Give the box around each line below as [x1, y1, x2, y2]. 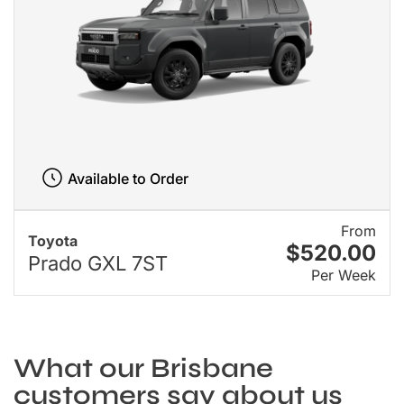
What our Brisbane [14, 351, 273, 384]
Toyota [28, 232, 78, 251]
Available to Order [67, 169, 188, 188]
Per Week [311, 265, 376, 284]
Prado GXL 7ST [28, 252, 168, 276]
